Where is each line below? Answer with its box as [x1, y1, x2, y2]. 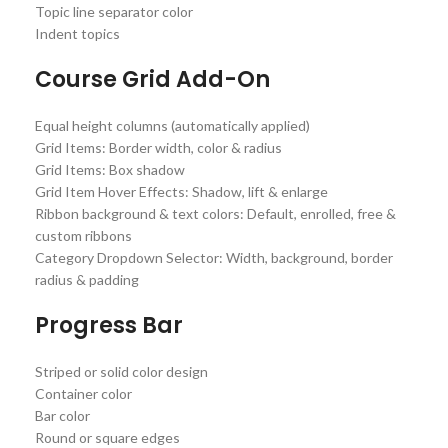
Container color [35, 384, 132, 402]
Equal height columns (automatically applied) [35, 116, 310, 134]
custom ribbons [35, 226, 132, 244]
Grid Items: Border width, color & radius [35, 138, 282, 156]
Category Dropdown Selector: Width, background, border [35, 248, 393, 266]
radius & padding [35, 270, 139, 288]
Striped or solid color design [35, 362, 208, 380]
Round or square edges [35, 428, 180, 446]
